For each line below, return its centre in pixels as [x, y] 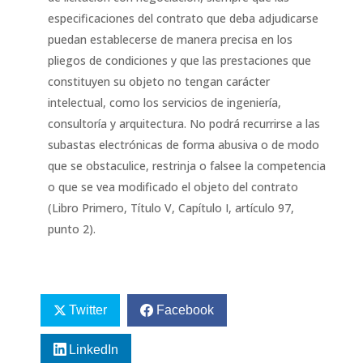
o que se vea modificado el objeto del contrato [173, 187]
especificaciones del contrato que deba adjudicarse [183, 18]
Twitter [88, 310]
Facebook [185, 310]
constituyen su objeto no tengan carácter [158, 81]
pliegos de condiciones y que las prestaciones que [179, 60]
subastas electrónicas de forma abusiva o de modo [183, 145]
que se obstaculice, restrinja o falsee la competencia [186, 166]
